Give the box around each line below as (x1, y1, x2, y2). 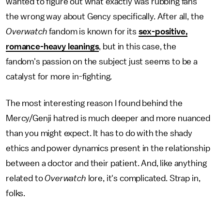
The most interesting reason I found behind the (6, 99, 183, 108)
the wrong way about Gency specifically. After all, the (6, 12, 204, 21)
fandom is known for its (47, 27, 139, 36)
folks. (6, 189, 26, 198)
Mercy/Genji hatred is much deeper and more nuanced (6, 114, 210, 123)
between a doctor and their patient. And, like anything (6, 159, 207, 168)
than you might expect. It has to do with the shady (6, 129, 192, 138)
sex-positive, (138, 27, 188, 36)
